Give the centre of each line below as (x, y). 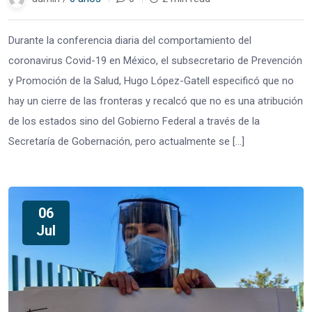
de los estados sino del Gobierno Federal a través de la (134, 121)
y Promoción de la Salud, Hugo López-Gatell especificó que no (151, 80)
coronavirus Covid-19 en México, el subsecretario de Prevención (155, 60)
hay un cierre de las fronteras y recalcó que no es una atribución (156, 101)
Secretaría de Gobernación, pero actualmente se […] (126, 141)
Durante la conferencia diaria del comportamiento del (130, 40)
